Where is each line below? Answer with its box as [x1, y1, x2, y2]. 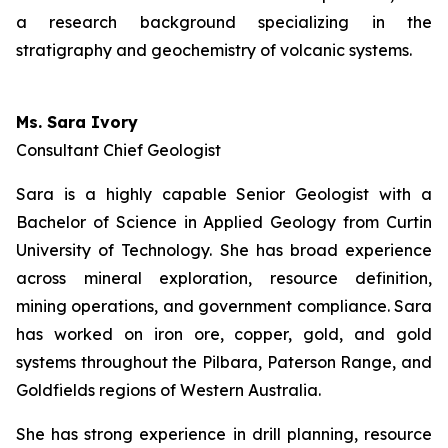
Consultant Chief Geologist [16, 140, 221, 161]
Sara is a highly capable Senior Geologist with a [16, 184, 432, 205]
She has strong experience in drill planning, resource [16, 424, 432, 445]
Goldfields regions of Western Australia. [16, 380, 321, 401]
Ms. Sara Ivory [16, 112, 138, 133]
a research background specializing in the [16, 12, 432, 33]
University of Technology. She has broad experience [16, 240, 432, 261]
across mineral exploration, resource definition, [16, 268, 432, 289]
